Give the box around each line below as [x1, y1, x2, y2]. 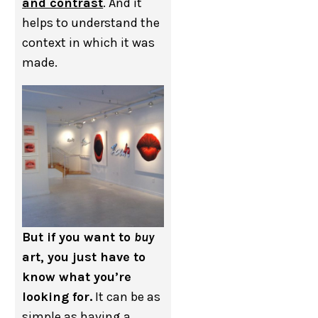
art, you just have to [22, 249, 146, 265]
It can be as [92, 289, 161, 305]
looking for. [22, 289, 93, 305]
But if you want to [22, 229, 135, 245]
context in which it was [22, 35, 155, 50]
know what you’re [22, 269, 132, 285]
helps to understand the [22, 15, 160, 31]
